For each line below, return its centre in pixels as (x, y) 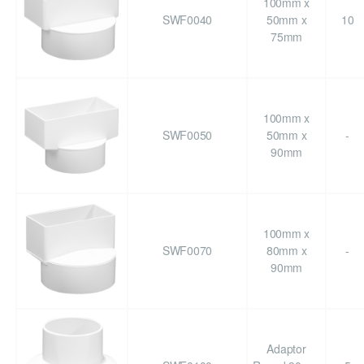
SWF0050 (187, 135)
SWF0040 (187, 20)
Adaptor (286, 349)
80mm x (286, 251)
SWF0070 (187, 251)
